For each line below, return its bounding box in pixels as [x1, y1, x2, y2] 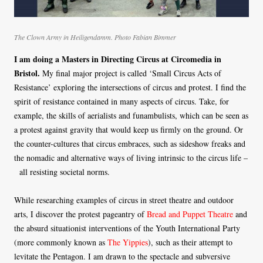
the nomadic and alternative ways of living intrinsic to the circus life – [14, 152, 248, 164]
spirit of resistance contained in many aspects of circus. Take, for [14, 96, 229, 107]
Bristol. [14, 67, 40, 80]
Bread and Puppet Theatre [147, 208, 233, 220]
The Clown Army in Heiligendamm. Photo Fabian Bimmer [14, 32, 176, 42]
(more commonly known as [14, 237, 107, 248]
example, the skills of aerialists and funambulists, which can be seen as [14, 110, 248, 122]
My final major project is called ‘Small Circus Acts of [42, 68, 221, 79]
